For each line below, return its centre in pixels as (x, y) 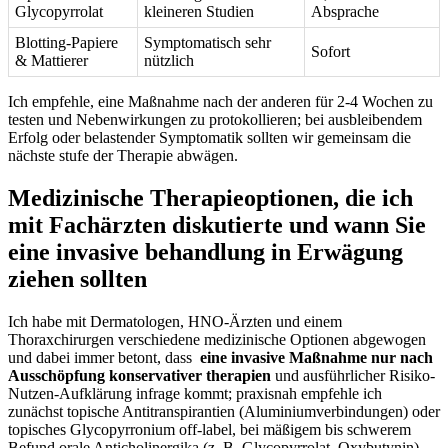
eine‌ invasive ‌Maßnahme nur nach (316, 357)
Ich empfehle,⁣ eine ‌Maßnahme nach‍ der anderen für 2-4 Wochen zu (220, 102)
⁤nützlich (169, 61)
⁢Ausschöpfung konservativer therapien (139, 375)
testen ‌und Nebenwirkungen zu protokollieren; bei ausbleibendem (215, 120)
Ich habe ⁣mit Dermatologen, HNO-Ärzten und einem (175, 321)
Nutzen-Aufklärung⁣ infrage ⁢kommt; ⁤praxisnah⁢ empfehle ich (195, 393)
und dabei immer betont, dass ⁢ (104, 357)
